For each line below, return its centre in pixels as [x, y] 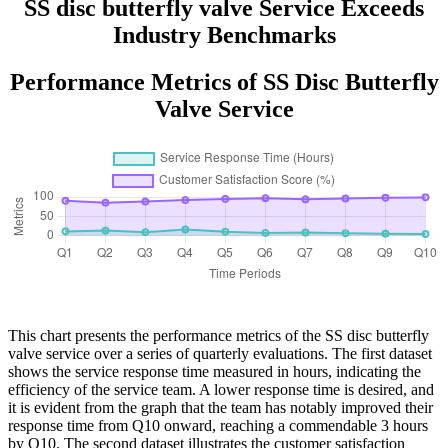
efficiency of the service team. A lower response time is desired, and [221, 389]
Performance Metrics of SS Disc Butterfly [224, 82]
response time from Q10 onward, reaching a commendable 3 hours [218, 425]
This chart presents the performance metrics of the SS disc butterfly [218, 335]
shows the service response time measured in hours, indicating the [214, 371]
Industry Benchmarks [224, 35]
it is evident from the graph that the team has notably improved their [220, 407]
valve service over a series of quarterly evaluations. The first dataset [220, 353]
